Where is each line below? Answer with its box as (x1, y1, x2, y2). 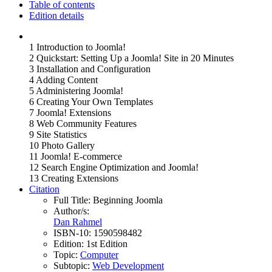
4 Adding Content (29, 74, 98, 85)
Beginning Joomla (93, 194, 163, 205)
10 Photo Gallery (29, 140, 95, 151)
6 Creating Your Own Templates (29, 96, 153, 107)
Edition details (29, 10, 84, 21)
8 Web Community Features (29, 118, 137, 129)
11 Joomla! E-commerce (29, 151, 122, 161)
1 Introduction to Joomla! (29, 41, 126, 52)
